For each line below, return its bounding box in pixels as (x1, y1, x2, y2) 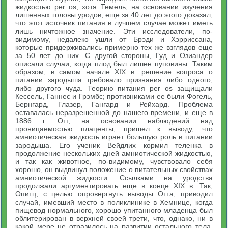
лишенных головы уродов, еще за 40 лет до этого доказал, (15, 10, 213, 19)
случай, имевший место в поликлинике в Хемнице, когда (15, 197, 213, 206)
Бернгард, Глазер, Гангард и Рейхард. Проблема (15, 100, 213, 108)
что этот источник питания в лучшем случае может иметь (15, 18, 213, 27)
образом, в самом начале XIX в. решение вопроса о (15, 67, 213, 76)
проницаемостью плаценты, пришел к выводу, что (15, 124, 213, 133)
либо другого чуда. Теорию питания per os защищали (15, 83, 213, 92)
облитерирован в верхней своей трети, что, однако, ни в (15, 214, 213, 222)
